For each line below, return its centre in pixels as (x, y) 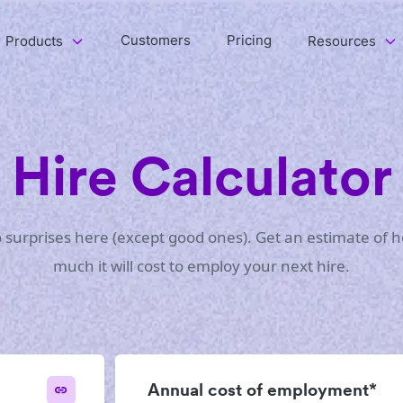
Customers (156, 40)
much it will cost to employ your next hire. (201, 266)
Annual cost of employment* (262, 390)
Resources (342, 40)
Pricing (249, 40)
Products (34, 40)
